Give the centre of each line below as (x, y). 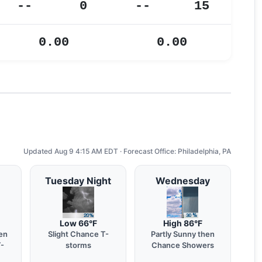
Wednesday (182, 181)
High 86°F (182, 223)
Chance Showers (182, 245)
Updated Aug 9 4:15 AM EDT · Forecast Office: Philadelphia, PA (127, 151)
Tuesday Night (78, 181)
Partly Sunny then (182, 234)
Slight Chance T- (78, 234)
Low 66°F (78, 223)
